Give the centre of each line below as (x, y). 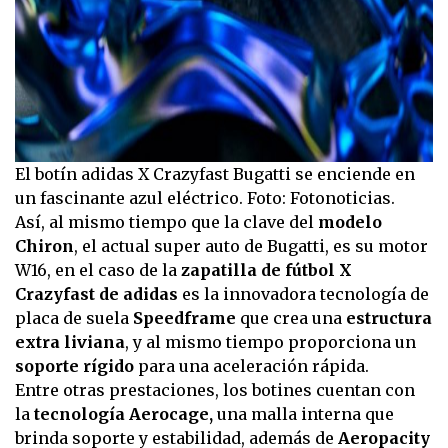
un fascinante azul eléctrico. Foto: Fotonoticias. (205, 198)
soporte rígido (74, 366)
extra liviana (70, 342)
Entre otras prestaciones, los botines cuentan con (215, 390)
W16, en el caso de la (98, 270)
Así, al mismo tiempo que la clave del (166, 222)
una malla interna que (303, 414)
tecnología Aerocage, (121, 414)
